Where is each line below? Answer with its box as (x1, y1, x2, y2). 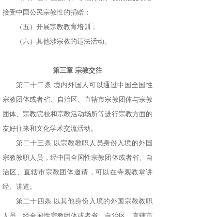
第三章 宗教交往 (53, 67, 102, 75)
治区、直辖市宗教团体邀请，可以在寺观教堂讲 (2, 169, 153, 176)
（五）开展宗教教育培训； (16, 23, 97, 31)
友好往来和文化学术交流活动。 (2, 125, 97, 133)
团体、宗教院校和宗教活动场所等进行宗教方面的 (2, 110, 153, 118)
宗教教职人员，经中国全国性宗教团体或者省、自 (2, 154, 153, 162)
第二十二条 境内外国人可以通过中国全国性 (16, 81, 153, 89)
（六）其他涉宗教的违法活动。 (16, 38, 111, 46)
